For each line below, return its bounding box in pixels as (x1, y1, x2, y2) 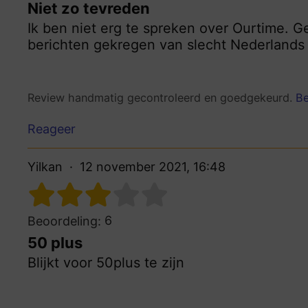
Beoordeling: (27, 213, 101, 228)
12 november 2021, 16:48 (80, 159, 225, 174)
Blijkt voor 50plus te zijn (27, 254, 184, 271)
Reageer (27, 121, 76, 136)
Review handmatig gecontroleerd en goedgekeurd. (27, 91, 296, 105)
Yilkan (27, 159, 63, 174)
